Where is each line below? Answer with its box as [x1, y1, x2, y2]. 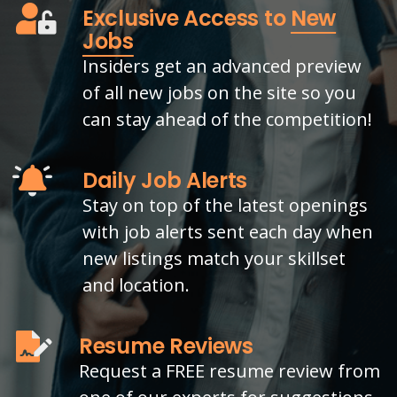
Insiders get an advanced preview [82, 53, 362, 78]
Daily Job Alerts [82, 165, 248, 195]
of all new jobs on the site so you [82, 80, 356, 105]
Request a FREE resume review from [79, 358, 380, 383]
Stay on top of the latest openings [82, 192, 368, 217]
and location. [82, 272, 190, 297]
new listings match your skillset [82, 245, 346, 270]
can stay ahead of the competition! [82, 106, 372, 131]
